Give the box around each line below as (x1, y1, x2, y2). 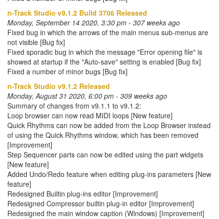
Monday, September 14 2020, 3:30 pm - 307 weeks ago (7, 18, 180, 27)
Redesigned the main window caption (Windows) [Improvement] (7, 208, 204, 218)
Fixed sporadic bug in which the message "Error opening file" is (7, 47, 202, 57)
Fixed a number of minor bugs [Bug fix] (7, 66, 128, 76)
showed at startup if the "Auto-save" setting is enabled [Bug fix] (7, 57, 201, 66)
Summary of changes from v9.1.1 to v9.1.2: (7, 101, 141, 110)
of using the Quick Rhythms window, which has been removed (7, 130, 198, 140)
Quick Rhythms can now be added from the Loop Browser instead (7, 120, 211, 130)
